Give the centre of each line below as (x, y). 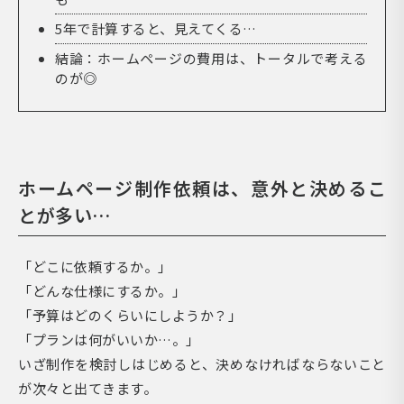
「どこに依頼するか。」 (95, 266)
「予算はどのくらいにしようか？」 (130, 315)
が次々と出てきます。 (87, 388)
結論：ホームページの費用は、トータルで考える (211, 58)
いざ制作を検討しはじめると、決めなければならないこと (202, 364)
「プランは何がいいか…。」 (109, 340)
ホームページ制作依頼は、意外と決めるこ (202, 188)
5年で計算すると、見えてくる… (156, 28)
